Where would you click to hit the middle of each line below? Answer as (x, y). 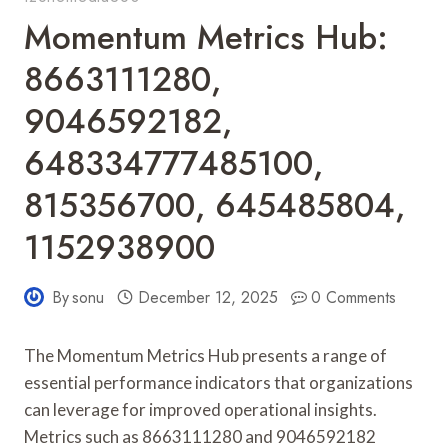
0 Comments (354, 297)
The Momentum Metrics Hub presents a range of (205, 355)
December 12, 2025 (207, 297)
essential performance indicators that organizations (218, 382)
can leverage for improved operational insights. (200, 409)
